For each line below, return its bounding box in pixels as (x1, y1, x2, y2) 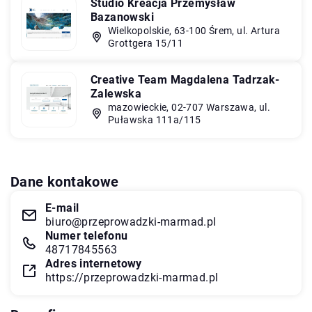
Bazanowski (91, 10, 155, 24)
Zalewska (91, 86, 142, 100)
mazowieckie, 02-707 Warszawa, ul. (108, 101, 271, 113)
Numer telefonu (45, 228, 128, 242)
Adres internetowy (45, 256, 142, 270)
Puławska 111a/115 (108, 114, 201, 125)
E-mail (45, 201, 79, 214)
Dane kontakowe (10, 173, 119, 190)
